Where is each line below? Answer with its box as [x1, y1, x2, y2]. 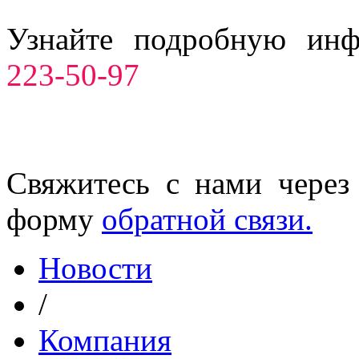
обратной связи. [102, 201, 313, 236]
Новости [38, 250, 152, 285]
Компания [38, 322, 171, 357]
